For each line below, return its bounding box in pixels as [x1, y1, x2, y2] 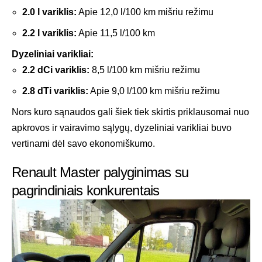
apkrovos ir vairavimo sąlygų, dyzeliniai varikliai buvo [12, 122, 232, 133]
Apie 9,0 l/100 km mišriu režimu [88, 85, 220, 96]
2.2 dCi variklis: [22, 64, 89, 75]
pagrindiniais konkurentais [12, 182, 160, 198]
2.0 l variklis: [22, 6, 77, 17]
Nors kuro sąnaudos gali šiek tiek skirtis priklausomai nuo [12, 106, 249, 117]
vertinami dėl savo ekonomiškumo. [12, 138, 155, 149]
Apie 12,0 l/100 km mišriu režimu [77, 6, 213, 17]
